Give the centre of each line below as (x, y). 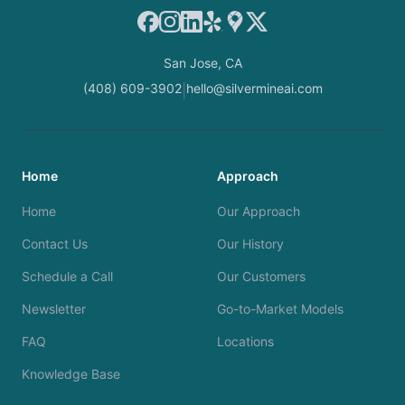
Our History (250, 243)
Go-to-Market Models (280, 308)
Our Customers (261, 276)
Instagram (192, 20)
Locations (245, 341)
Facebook (170, 20)
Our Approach (259, 211)
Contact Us (55, 243)
